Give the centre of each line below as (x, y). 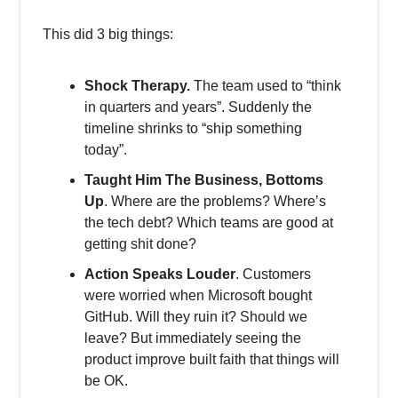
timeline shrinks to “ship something (193, 129)
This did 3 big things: (108, 35)
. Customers (273, 275)
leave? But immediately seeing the (193, 338)
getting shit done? (142, 244)
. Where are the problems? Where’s (215, 202)
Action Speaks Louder (160, 275)
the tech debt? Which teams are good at (209, 223)
